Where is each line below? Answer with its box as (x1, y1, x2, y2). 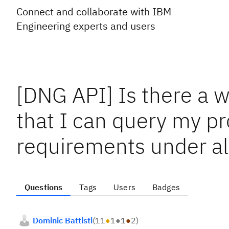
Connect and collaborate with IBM (16, 5, 171, 18)
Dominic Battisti (33, 215, 93, 225)
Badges (152, 182, 180, 192)
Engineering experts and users (16, 19, 155, 33)
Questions (25, 182, 63, 192)
